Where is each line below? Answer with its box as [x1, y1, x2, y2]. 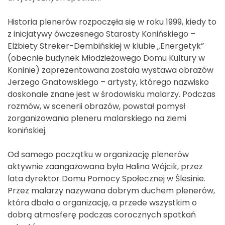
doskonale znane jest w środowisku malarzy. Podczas [8, 88, 215, 100]
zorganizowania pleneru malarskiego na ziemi [8, 112, 186, 124]
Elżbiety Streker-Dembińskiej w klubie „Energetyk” [8, 40, 204, 52]
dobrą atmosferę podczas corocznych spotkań [8, 208, 196, 220]
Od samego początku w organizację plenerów [8, 148, 189, 160]
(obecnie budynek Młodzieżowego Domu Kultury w [8, 52, 205, 64]
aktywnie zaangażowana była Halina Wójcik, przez [8, 160, 203, 172]
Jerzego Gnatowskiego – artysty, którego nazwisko [8, 76, 209, 88]
